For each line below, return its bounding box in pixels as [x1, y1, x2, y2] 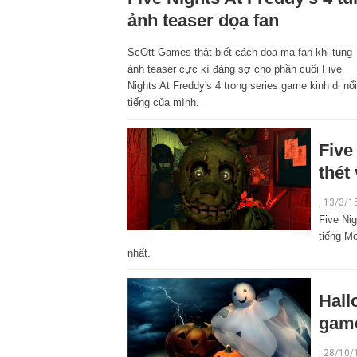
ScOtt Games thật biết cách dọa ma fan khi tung [127, 45, 352, 58]
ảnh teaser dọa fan [127, 10, 279, 30]
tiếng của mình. [127, 96, 199, 108]
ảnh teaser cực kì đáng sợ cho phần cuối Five [127, 62, 342, 75]
